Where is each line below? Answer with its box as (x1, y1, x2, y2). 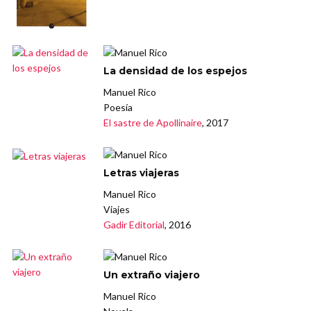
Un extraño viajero (103, 269, 201, 282)
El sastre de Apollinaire (103, 117, 203, 129)
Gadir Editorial (103, 219, 165, 231)
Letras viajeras (103, 167, 180, 180)
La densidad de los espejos (103, 65, 248, 78)
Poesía (103, 101, 133, 114)
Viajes (103, 203, 131, 216)
